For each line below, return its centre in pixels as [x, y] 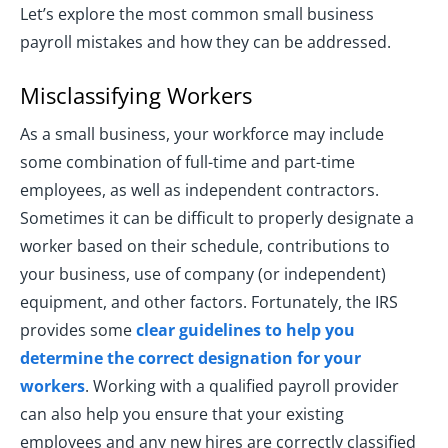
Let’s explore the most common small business [197, 14]
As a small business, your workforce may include [202, 134]
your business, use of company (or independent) [203, 274]
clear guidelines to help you [245, 330]
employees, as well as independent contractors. [199, 190]
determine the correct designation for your [190, 358]
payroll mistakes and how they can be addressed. [205, 42]
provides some [78, 330]
